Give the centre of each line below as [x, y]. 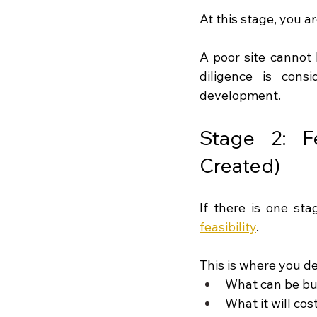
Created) [240, 165]
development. [240, 95]
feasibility [228, 226]
